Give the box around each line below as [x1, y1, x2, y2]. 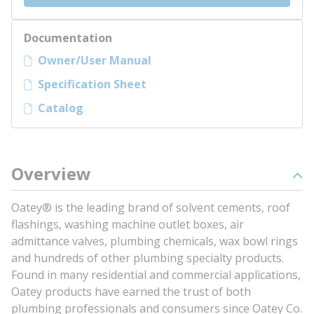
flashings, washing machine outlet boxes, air [11, 217, 244, 232]
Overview [11, 162, 91, 185]
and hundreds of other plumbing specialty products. [11, 250, 284, 266]
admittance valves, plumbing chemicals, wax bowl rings [11, 233, 298, 249]
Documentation [24, 30, 112, 46]
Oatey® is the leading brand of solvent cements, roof [11, 200, 290, 215]
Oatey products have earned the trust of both [11, 284, 251, 299]
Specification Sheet [38, 76, 146, 92]
